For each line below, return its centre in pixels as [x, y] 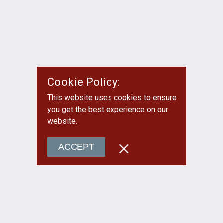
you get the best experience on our [108, 109]
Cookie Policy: [84, 82]
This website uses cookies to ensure [112, 97]
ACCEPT [76, 147]
